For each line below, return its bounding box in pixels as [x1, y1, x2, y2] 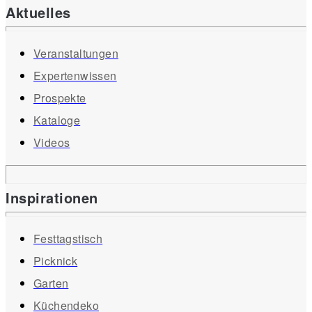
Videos [33, 134, 70, 150]
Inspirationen [6, 187, 98, 208]
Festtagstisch [33, 230, 103, 247]
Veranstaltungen [33, 45, 118, 61]
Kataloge [33, 111, 81, 128]
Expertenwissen [33, 67, 117, 84]
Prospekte [33, 89, 86, 106]
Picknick [33, 252, 78, 269]
